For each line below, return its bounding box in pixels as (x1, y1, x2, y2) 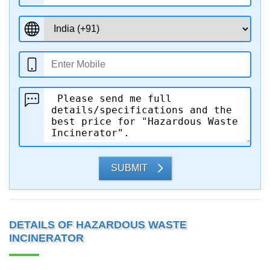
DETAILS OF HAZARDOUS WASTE (9, 219, 187, 231)
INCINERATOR (9, 232, 84, 244)
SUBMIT (110, 163, 148, 173)
